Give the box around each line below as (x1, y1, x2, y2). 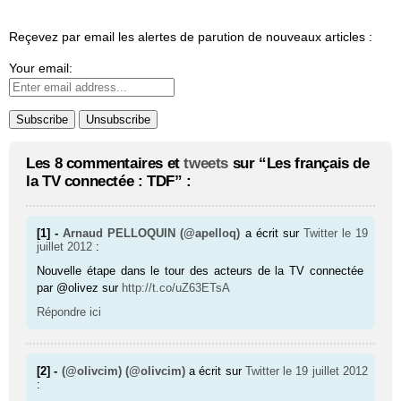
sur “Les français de (228, 154, 370, 172)
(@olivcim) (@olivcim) (61, 364, 185, 379)
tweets (183, 154, 228, 172)
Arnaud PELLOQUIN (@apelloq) (63, 226, 241, 241)
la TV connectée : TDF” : (26, 172, 192, 190)
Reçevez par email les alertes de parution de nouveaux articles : (9, 30, 372, 45)
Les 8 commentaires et (26, 154, 184, 172)
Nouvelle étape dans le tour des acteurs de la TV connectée (37, 264, 363, 278)
